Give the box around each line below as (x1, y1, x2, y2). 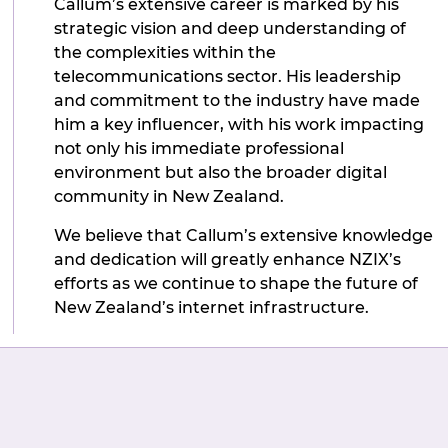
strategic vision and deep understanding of (54, 19, 407, 39)
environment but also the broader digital (54, 163, 388, 183)
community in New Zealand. (54, 187, 285, 207)
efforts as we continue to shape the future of (54, 273, 419, 293)
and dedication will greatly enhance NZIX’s (54, 249, 402, 269)
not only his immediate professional (54, 139, 345, 159)
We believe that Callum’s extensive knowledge (54, 225, 434, 245)
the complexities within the (54, 43, 277, 63)
